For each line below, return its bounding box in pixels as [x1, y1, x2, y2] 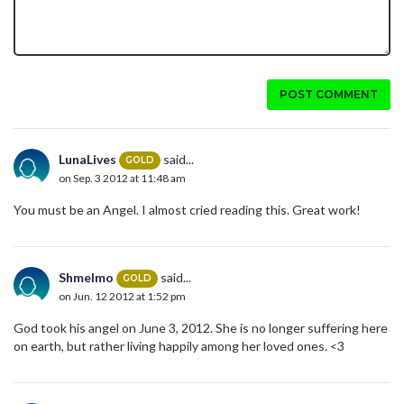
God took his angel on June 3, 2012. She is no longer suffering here [14, 319, 388, 335]
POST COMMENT [280, 87, 378, 101]
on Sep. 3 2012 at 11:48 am [59, 171, 186, 186]
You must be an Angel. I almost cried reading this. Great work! [14, 201, 361, 217]
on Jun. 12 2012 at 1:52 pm [59, 289, 186, 304]
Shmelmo [59, 269, 114, 285]
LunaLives [59, 151, 116, 167]
